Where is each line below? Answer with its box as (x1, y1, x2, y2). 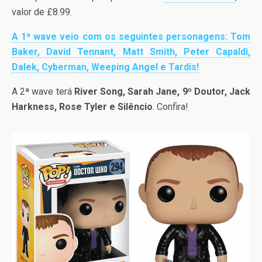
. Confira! (153, 101, 188, 112)
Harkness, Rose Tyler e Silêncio (12, 101, 153, 112)
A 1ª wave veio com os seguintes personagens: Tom (12, 31, 250, 42)
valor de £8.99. (12, 6, 72, 18)
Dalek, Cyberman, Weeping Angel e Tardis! (12, 61, 199, 73)
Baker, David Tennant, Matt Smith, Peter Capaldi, (12, 46, 250, 57)
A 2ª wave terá (12, 86, 74, 97)
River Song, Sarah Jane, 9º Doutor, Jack (74, 86, 251, 97)
